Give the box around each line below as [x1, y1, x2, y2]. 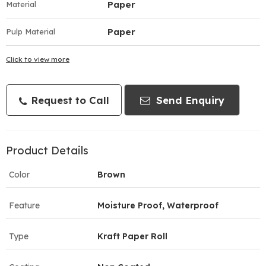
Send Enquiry [153, 93, 224, 106]
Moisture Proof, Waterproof [97, 199, 218, 211]
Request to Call [27, 93, 109, 106]
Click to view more [6, 54, 69, 64]
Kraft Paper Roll [97, 230, 167, 242]
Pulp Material [6, 26, 55, 36]
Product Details [6, 143, 88, 157]
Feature [9, 199, 40, 211]
